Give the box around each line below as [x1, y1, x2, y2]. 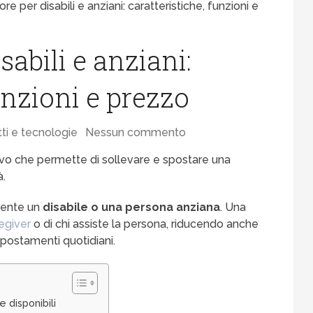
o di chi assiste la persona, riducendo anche [31, 217, 259, 231]
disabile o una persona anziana [43, 201, 221, 214]
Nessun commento [85, 126, 187, 140]
